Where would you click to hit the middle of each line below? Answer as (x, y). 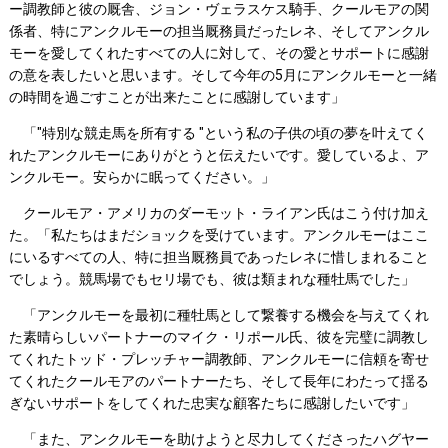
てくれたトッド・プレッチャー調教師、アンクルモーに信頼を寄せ (218, 359)
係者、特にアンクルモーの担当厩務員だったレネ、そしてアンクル (218, 31)
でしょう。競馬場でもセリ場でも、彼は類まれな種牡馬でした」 (211, 279)
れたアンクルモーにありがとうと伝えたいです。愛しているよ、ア (218, 155)
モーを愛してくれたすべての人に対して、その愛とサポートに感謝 (218, 53)
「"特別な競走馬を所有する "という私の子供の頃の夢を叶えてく (218, 133)
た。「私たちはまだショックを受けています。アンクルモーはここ (218, 235)
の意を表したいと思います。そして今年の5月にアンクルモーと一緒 (222, 75)
